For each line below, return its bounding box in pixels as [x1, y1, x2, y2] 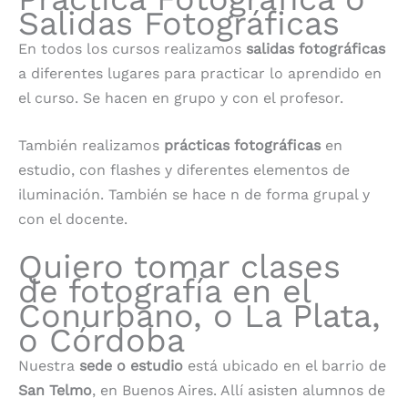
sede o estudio [79, 356, 183, 374]
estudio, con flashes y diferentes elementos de [18, 161, 350, 179]
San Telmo [18, 381, 92, 399]
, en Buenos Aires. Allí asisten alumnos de [92, 381, 385, 399]
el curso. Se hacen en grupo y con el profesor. [18, 88, 343, 107]
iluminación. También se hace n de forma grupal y [18, 186, 370, 204]
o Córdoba [18, 321, 185, 360]
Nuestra [18, 356, 79, 374]
